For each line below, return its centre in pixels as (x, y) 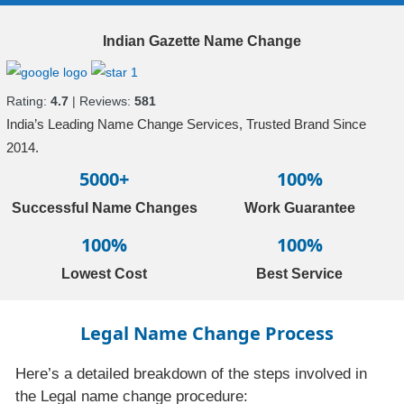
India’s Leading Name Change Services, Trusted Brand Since (187, 124)
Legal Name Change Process (207, 334)
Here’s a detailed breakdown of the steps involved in (192, 374)
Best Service (300, 274)
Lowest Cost (105, 274)
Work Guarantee (299, 208)
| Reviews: (102, 101)
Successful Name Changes (104, 208)
